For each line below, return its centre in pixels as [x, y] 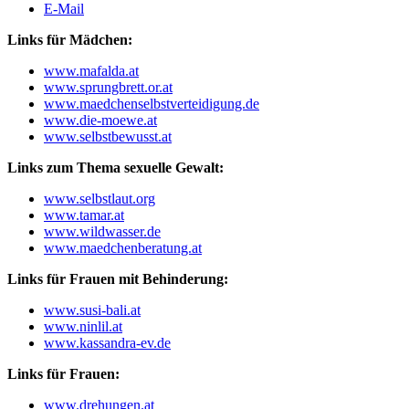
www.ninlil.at [83, 326]
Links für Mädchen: [70, 39]
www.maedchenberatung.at [123, 247]
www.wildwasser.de [102, 231]
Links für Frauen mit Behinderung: [118, 278]
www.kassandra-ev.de [107, 342]
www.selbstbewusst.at [108, 136]
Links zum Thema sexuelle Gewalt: [115, 167]
